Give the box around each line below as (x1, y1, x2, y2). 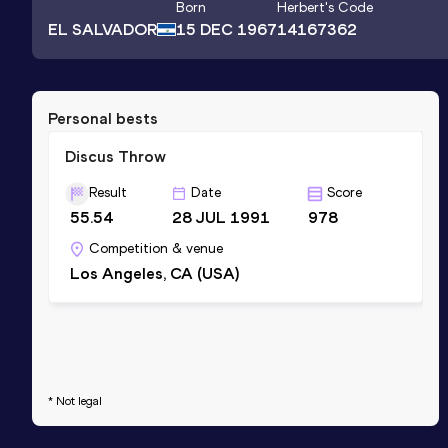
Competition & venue (89, 239, 223, 257)
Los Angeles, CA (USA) (70, 263, 239, 283)
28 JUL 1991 (172, 207, 271, 227)
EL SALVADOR (48, 19, 157, 39)
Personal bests (48, 108, 158, 128)
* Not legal (48, 393, 102, 408)
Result (89, 183, 127, 201)
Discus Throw (65, 146, 166, 166)
